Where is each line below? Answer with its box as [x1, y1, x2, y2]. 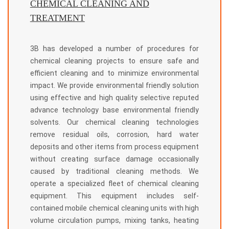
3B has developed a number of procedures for [30, 44, 199, 53]
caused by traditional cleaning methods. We [30, 167, 199, 176]
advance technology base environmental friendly [30, 106, 199, 114]
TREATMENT [30, 13, 85, 24]
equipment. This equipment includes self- [30, 192, 199, 200]
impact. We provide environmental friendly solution [30, 81, 199, 90]
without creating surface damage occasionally [30, 155, 199, 164]
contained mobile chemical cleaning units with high [30, 204, 199, 213]
